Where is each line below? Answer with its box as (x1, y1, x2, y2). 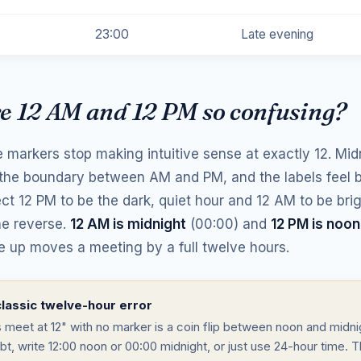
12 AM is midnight (70, 215, 186, 232)
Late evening (241, 26, 313, 42)
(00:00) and (186, 215, 271, 232)
